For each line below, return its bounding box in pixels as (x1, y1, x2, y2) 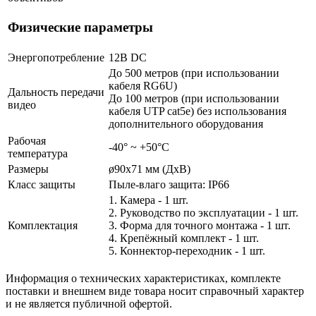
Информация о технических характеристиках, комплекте (6, 272, 281, 284)
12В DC (109, 51, 147, 63)
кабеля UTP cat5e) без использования (109, 104, 286, 117)
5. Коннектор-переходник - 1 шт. (109, 244, 265, 257)
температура (8, 147, 68, 159)
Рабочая (8, 134, 46, 147)
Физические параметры (8, 20, 153, 35)
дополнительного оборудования (109, 117, 263, 130)
